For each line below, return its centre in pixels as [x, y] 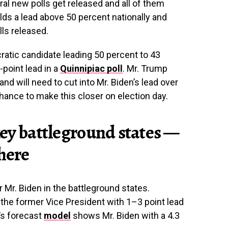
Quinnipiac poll [91, 68]
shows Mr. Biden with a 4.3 [125, 215]
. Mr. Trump [145, 68]
